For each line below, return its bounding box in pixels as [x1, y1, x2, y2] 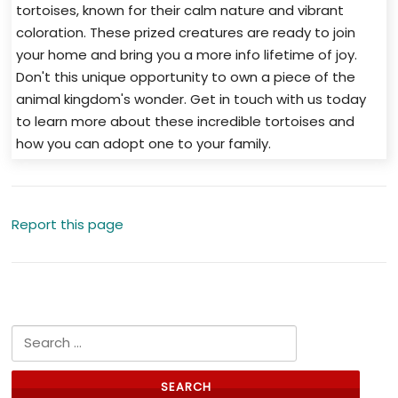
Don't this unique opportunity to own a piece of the [16, 67, 356, 86]
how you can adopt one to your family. [16, 133, 272, 153]
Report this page [12, 214, 124, 234]
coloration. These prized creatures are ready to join [16, 22, 356, 42]
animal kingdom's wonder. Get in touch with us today [16, 89, 367, 108]
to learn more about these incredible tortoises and [16, 111, 355, 131]
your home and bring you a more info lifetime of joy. [16, 44, 358, 64]
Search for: [12, 326, 84, 346]
